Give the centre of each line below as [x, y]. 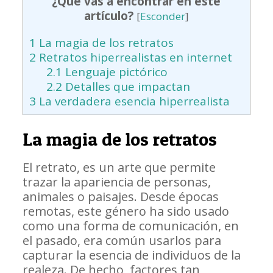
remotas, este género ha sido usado [126, 211]
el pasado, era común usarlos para [122, 241]
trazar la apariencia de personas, [116, 182]
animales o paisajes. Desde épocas [120, 197]
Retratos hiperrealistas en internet [134, 58]
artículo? [108, 16]
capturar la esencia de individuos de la [131, 255]
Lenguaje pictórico [115, 72]
